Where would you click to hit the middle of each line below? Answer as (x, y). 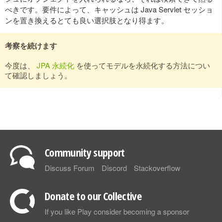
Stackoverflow (157, 168)
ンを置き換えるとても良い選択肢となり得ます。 (87, 20)
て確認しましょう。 (38, 75)
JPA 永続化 (55, 65)
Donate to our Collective (93, 196)
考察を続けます (31, 46)
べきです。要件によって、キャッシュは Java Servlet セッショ (109, 9)
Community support (85, 152)
